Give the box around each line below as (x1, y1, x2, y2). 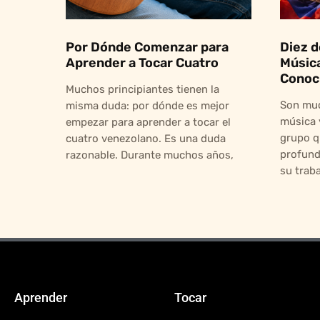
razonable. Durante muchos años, (66, 148, 234, 161)
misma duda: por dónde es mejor (66, 99, 229, 112)
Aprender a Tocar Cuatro (66, 54, 219, 71)
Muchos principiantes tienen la (66, 82, 219, 96)
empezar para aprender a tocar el (66, 115, 231, 129)
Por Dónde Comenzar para (66, 39, 229, 55)
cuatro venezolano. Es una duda (66, 131, 226, 145)
